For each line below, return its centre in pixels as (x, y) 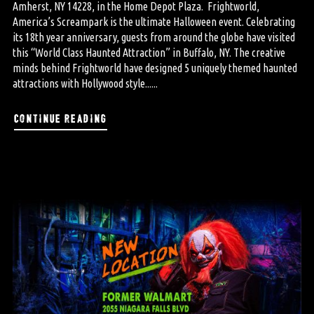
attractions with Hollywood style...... (85, 83)
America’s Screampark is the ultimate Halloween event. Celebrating (153, 21)
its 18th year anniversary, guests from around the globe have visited (153, 37)
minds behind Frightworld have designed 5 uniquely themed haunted (155, 68)
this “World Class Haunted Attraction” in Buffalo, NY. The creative (149, 52)
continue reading (60, 117)
